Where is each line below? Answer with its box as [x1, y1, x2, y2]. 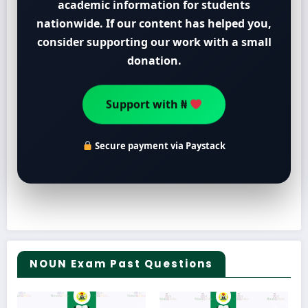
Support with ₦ [105, 98, 190, 114]
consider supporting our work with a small [36, 34, 272, 50]
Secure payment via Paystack [92, 140, 225, 153]
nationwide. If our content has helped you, [36, 16, 272, 32]
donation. [126, 53, 181, 69]
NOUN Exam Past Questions [30, 256, 213, 271]
